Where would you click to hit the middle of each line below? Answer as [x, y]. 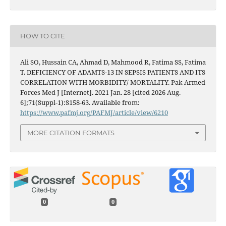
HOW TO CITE [42, 36]
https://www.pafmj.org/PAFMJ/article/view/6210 [94, 112]
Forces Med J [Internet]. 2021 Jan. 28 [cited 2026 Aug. [100, 92]
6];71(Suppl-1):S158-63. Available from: [80, 102]
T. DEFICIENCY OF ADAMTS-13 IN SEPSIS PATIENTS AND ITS [112, 72]
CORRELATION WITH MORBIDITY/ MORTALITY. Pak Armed [112, 82]
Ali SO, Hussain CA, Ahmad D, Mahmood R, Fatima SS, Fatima [113, 62]
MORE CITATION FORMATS [71, 133]
